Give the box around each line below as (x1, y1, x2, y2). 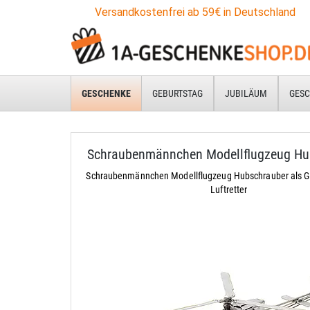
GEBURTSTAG (152, 88, 203, 99)
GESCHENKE (82, 88, 131, 99)
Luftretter (210, 184, 248, 195)
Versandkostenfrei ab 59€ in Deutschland (95, 6, 295, 19)
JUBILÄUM (225, 88, 267, 99)
